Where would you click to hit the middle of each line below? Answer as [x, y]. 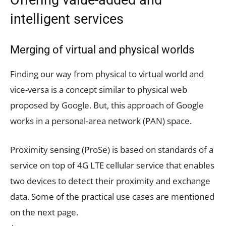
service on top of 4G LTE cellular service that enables [112, 165]
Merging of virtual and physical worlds [102, 49]
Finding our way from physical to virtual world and [107, 74]
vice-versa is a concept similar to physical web [99, 89]
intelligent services [67, 19]
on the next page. [44, 212]
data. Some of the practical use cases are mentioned [112, 196]
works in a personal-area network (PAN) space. [101, 121]
